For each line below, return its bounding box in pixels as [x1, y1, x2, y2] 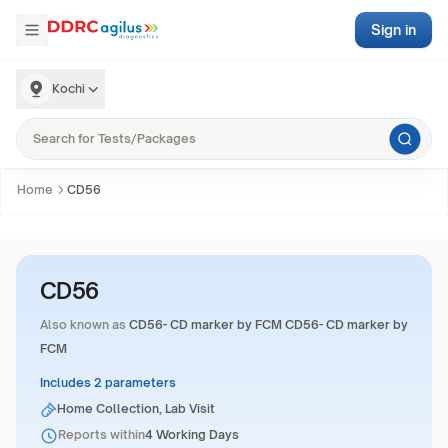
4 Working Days [145, 427, 239, 442]
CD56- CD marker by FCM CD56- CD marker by [129, 317, 408, 332]
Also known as [40, 317, 126, 332]
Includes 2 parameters [40, 375, 176, 390]
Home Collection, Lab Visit [57, 401, 216, 416]
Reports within [58, 427, 145, 442]
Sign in [371, 21, 416, 38]
